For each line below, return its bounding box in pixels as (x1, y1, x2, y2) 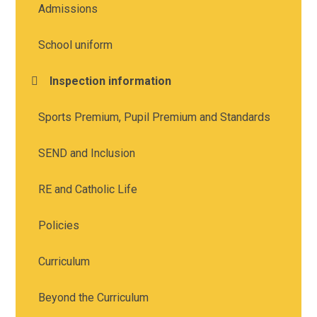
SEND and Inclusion (38, 146, 136, 160)
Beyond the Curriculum (38, 290, 149, 304)
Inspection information (50, 74, 172, 88)
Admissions (38, 1, 98, 16)
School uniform (38, 38, 113, 52)
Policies (38, 218, 80, 232)
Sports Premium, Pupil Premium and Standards (38, 110, 271, 124)
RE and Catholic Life (38, 182, 138, 196)
